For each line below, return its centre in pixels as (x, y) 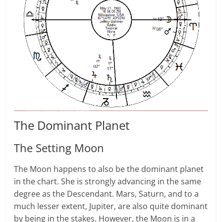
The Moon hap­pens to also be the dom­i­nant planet (109, 169)
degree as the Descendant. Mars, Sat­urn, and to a (107, 194)
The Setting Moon (59, 148)
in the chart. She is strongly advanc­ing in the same (108, 182)
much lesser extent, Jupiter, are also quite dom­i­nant (111, 206)
